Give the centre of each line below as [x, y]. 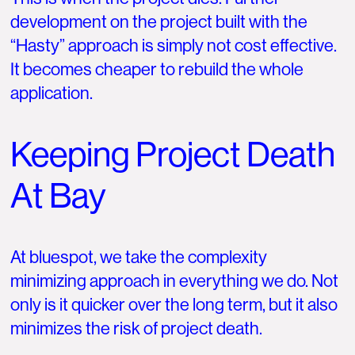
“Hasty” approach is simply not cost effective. [174, 45]
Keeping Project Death [173, 155]
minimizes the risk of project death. [137, 328]
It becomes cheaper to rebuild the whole [157, 69]
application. [52, 93]
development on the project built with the [159, 21]
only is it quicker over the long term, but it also [174, 304]
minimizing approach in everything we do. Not [175, 281]
